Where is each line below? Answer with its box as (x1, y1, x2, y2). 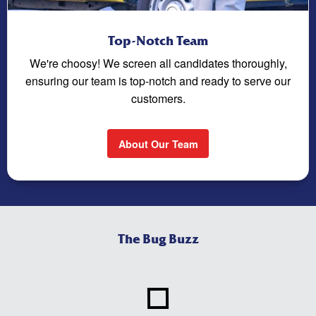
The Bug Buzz (117, 231, 199, 248)
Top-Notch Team (108, 33, 208, 50)
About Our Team (118, 136, 198, 151)
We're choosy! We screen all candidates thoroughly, (29, 55, 287, 72)
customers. (130, 90, 186, 107)
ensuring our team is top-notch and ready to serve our (25, 73, 291, 90)
